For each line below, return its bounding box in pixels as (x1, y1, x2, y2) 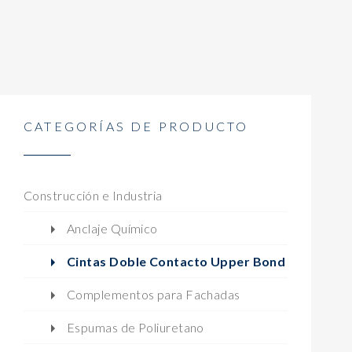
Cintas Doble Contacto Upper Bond (67, 253, 286, 269)
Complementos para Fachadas (67, 286, 240, 302)
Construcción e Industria (24, 187, 163, 203)
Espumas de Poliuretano (67, 319, 204, 335)
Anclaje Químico (67, 220, 158, 236)
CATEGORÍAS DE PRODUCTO (24, 118, 249, 134)
